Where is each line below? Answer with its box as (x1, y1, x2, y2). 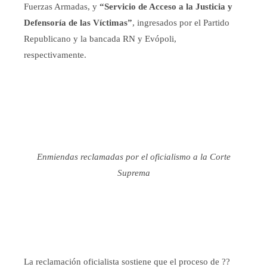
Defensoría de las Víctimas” (24, 18, 132, 28)
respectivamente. (24, 50, 89, 60)
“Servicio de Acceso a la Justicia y (100, 2, 232, 12)
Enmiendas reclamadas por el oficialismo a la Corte (36, 152, 231, 162)
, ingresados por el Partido (132, 18, 229, 28)
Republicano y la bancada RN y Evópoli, (24, 34, 176, 44)
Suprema (117, 168, 150, 178)
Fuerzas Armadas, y (24, 2, 100, 12)
